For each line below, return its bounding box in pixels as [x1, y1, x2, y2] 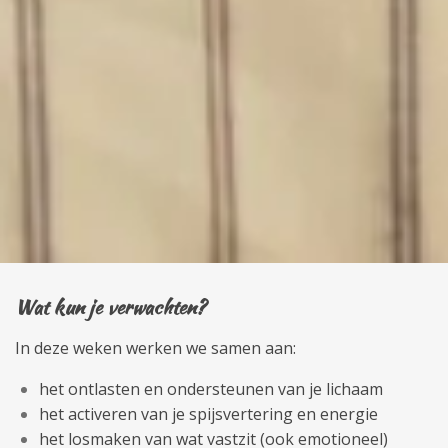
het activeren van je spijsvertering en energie [39, 403, 378, 426]
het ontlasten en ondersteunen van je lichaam [39, 378, 383, 401]
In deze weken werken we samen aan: [15, 337, 296, 360]
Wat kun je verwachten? [15, 293, 206, 322]
